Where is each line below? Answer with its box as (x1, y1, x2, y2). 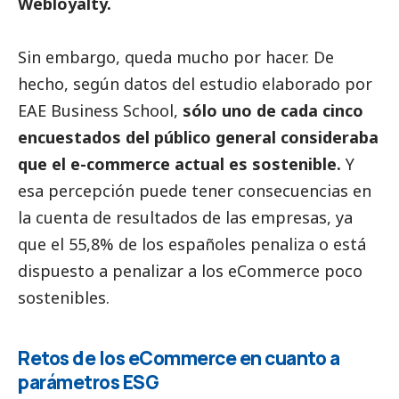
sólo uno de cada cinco (183, 100, 363, 122)
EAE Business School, (18, 100, 183, 122)
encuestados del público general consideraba (18, 126, 379, 149)
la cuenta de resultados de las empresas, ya (18, 207, 353, 229)
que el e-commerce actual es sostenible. (18, 153, 341, 175)
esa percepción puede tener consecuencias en (18, 180, 371, 202)
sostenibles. (18, 287, 110, 309)
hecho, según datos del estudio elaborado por (18, 73, 372, 95)
